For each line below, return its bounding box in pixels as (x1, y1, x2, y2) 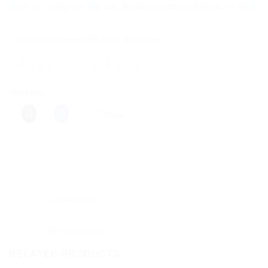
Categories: (9, 35, 50, 45)
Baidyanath (123, 35, 162, 45)
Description (48, 193, 99, 204)
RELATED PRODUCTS (9, 249, 120, 260)
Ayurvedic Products (50, 35, 118, 45)
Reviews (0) (48, 226, 102, 237)
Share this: (9, 89, 46, 98)
